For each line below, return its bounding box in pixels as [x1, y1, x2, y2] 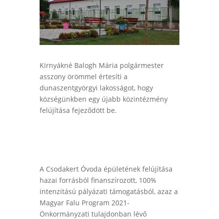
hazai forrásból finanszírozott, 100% [39, 175, 156, 185]
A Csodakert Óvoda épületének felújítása [39, 164, 173, 174]
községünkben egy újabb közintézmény [39, 94, 168, 104]
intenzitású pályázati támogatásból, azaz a [39, 187, 178, 197]
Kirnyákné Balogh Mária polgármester [39, 61, 164, 70]
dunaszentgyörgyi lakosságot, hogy [39, 83, 153, 93]
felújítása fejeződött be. [39, 106, 117, 115]
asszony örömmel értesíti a [39, 72, 128, 82]
